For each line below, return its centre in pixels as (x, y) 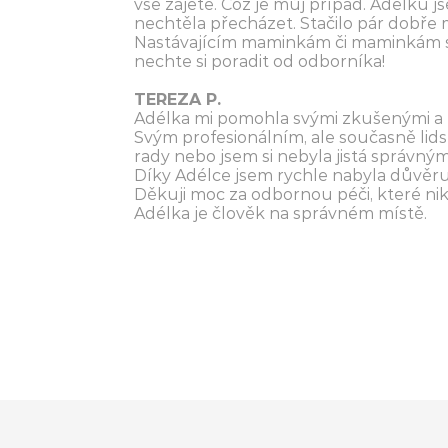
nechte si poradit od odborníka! (260, 61)
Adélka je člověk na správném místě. (281, 213)
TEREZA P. (178, 99)
